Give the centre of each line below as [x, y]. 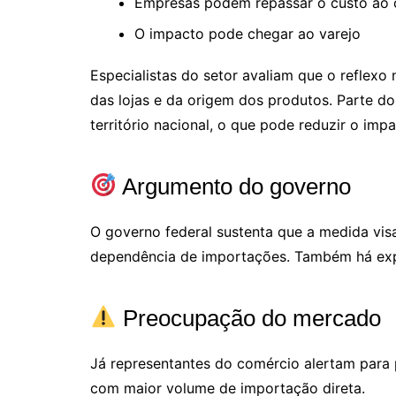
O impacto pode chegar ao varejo [247, 33]
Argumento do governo [233, 186]
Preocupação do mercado [248, 318]
